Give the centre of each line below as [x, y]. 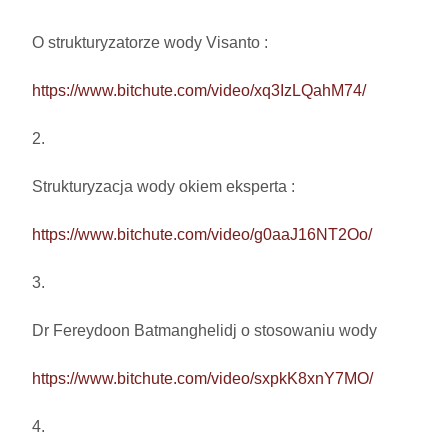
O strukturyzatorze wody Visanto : [150, 43]
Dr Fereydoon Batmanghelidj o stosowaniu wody [204, 331]
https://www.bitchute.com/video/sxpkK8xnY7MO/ [202, 379]
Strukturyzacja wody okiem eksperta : [165, 187]
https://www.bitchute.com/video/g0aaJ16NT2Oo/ [202, 235]
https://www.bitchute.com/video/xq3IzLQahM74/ [199, 91]
